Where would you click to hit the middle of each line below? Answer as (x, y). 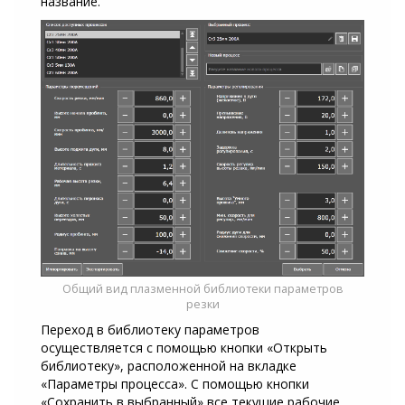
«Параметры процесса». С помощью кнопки (175, 384)
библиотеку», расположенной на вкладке (169, 366)
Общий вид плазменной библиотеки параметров (202, 289)
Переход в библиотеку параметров (150, 330)
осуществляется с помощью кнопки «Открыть (184, 348)
